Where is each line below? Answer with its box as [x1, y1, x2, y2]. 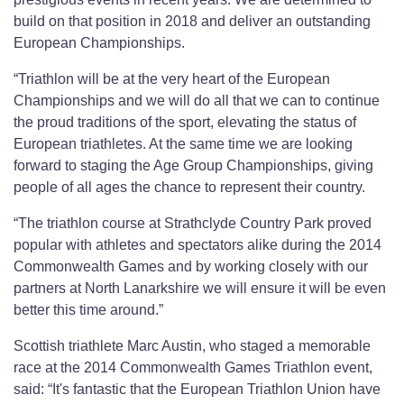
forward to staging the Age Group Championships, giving [14, 158, 373, 174]
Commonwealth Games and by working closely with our [14, 259, 368, 275]
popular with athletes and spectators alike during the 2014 [14, 237, 381, 253]
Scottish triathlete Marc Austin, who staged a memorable [14, 338, 371, 354]
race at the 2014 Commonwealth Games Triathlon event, [14, 360, 372, 376]
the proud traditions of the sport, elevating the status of [14, 115, 356, 131]
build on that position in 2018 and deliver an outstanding [14, 14, 371, 30]
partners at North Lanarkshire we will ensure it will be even [14, 280, 386, 297]
